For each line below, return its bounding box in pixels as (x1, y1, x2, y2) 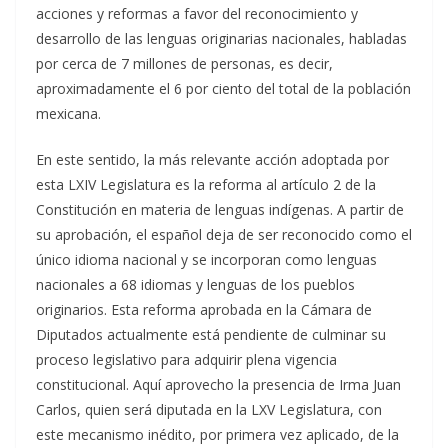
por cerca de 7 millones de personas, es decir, (36, 54, 333, 74)
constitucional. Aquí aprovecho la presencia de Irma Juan (36, 375, 401, 395)
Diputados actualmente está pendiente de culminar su (36, 325, 386, 345)
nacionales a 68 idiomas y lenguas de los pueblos (36, 275, 355, 295)
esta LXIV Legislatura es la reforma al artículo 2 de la (36, 175, 376, 195)
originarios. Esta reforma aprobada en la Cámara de (36, 300, 372, 320)
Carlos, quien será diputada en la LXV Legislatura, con (36, 400, 382, 420)
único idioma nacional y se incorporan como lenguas (36, 250, 377, 270)
